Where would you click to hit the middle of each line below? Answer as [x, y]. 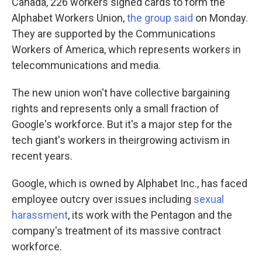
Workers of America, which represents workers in [126, 49]
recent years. [42, 156]
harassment [40, 215]
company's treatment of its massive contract [116, 231]
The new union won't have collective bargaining [121, 93]
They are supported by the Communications [114, 34]
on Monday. [220, 18]
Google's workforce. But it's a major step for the [122, 124]
